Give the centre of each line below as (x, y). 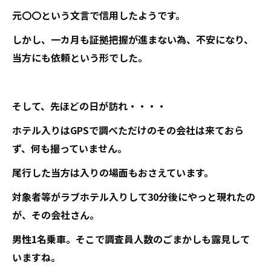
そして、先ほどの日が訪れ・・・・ (89, 106)
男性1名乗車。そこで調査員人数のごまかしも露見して (131, 239)
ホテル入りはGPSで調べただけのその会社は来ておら (128, 130)
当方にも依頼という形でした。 (80, 57)
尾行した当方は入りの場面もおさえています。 (113, 172)
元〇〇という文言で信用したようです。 (99, 15)
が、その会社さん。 (56, 215)
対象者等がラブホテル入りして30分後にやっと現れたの (134, 197)
